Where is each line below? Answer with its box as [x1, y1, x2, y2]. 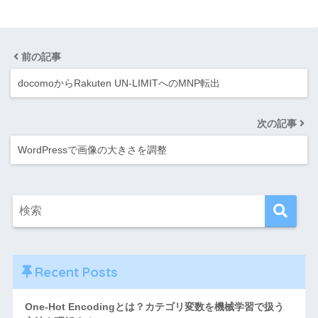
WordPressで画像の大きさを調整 [18, 144, 167, 156]
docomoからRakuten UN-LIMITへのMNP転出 [18, 77, 220, 89]
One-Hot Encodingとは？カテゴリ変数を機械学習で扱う [24, 301, 284, 313]
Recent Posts [34, 263, 118, 281]
